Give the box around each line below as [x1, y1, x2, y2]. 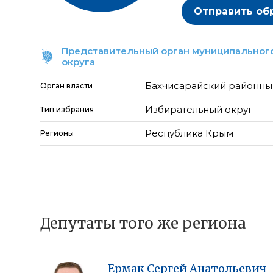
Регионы [40, 129, 74, 138]
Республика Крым [145, 127, 234, 139]
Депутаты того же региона [40, 214, 246, 233]
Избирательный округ [145, 104, 253, 115]
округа [62, 56, 95, 68]
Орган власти [40, 81, 93, 90]
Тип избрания [40, 105, 94, 114]
